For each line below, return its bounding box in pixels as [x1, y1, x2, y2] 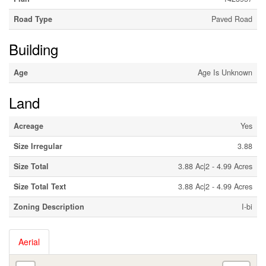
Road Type [14, 14, 52, 24]
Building [9, 39, 58, 59]
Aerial [18, 236, 40, 248]
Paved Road [211, 14, 252, 24]
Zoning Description [14, 201, 84, 212]
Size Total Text [14, 181, 66, 192]
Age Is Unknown [198, 67, 252, 78]
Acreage [14, 121, 43, 131]
